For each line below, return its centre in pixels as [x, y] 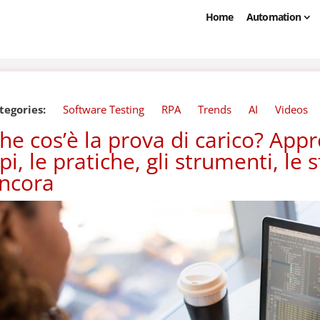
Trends [215, 109]
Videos [292, 109]
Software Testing [104, 109]
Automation [274, 16]
